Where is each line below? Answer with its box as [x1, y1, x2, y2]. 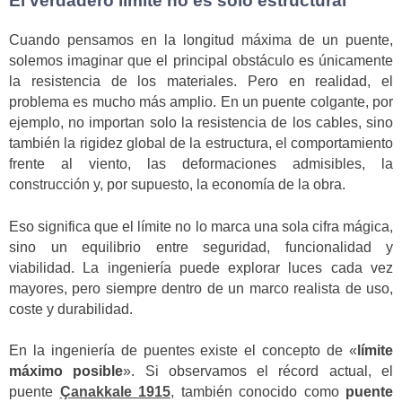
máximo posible [9, 363, 124, 380]
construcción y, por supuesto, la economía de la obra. [9, 177, 345, 193]
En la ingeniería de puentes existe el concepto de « [9, 343, 357, 359]
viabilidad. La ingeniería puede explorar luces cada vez [9, 259, 393, 275]
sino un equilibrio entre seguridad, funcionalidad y [9, 239, 393, 255]
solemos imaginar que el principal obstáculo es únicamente [9, 53, 393, 69]
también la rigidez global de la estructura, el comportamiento [9, 135, 393, 152]
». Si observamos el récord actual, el [123, 363, 394, 380]
